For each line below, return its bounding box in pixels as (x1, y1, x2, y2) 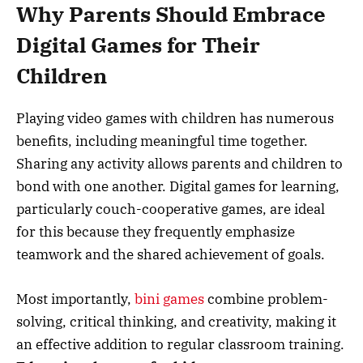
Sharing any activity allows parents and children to (16, 155, 343, 173)
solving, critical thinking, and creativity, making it (16, 312, 336, 331)
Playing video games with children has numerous (16, 109, 334, 128)
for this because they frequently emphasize (16, 223, 295, 241)
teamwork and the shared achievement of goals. (16, 246, 325, 264)
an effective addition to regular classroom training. (16, 335, 344, 353)
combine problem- (204, 289, 328, 308)
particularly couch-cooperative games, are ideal (16, 200, 325, 219)
